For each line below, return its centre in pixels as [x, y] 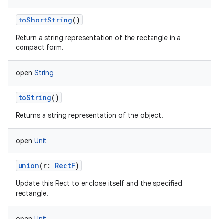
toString [35, 98]
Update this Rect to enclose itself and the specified [99, 183]
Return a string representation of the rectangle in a [98, 38]
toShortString [45, 20]
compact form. [40, 47]
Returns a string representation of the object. [89, 115]
